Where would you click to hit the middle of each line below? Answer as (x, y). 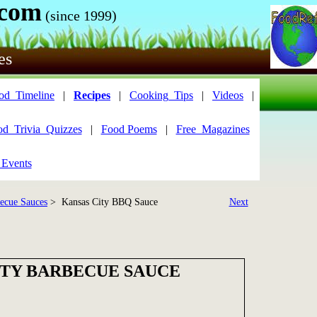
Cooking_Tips (161, 95)
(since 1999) (81, 16)
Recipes (92, 95)
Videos (228, 95)
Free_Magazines (213, 129)
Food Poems (129, 129)
